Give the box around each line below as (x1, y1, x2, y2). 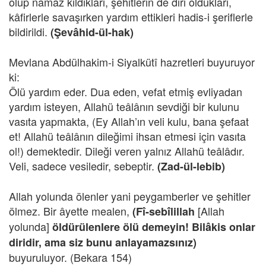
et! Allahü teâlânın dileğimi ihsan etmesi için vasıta (9, 128, 246, 144)
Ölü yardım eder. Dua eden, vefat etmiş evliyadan (9, 84, 242, 99)
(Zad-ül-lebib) (157, 159, 225, 174)
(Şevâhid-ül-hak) (50, 24, 134, 40)
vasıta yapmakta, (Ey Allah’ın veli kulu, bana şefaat (9, 113, 249, 129)
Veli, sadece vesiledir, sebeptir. (9, 158, 157, 173)
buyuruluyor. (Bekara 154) (9, 249, 132, 265)
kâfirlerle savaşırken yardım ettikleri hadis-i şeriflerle (9, 9, 253, 24)
